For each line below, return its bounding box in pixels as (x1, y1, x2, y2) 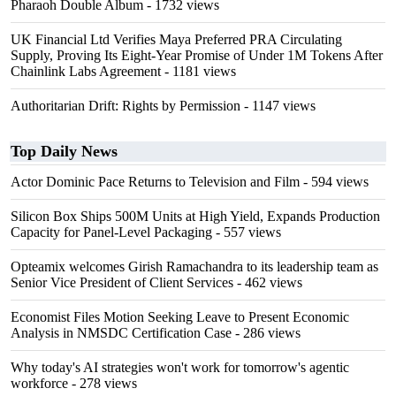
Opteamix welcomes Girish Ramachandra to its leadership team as (11, 259, 378, 274)
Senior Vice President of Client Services (11, 275, 233, 290)
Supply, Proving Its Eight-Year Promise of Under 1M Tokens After (11, 48, 383, 63)
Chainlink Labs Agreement (11, 64, 161, 79)
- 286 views (232, 325, 301, 340)
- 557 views (212, 225, 281, 240)
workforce (11, 376, 68, 391)
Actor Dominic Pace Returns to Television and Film (11, 174, 300, 189)
